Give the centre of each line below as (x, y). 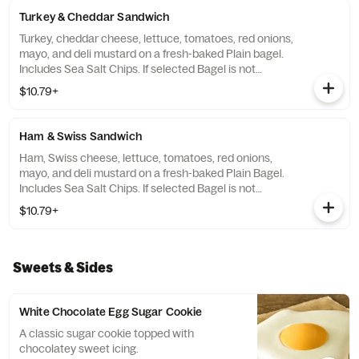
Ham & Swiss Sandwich (81, 136)
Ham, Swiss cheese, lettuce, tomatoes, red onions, (146, 158)
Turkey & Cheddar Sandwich (95, 17)
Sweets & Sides (63, 267)
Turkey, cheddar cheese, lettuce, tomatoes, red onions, (156, 38)
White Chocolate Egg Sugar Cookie (111, 312)
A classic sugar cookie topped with (107, 333)
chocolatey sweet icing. (79, 349)
